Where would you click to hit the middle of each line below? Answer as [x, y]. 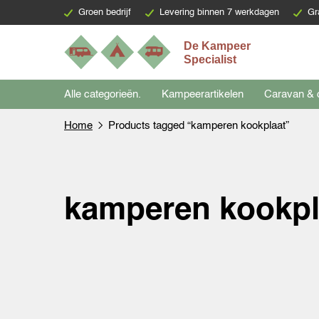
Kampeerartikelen [203, 94]
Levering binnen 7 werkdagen [219, 12]
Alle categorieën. [103, 94]
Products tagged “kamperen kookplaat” [199, 125]
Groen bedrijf [105, 12]
